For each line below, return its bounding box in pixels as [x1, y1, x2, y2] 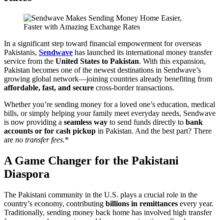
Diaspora [4, 167, 50, 180]
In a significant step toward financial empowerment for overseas [4, 39, 201, 48]
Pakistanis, [4, 48, 39, 57]
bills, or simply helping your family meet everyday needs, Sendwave [4, 109, 216, 118]
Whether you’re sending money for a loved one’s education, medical [4, 100, 215, 109]
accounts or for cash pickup [4, 127, 96, 136]
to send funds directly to [108, 118, 186, 127]
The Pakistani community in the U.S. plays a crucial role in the [4, 190, 197, 199]
